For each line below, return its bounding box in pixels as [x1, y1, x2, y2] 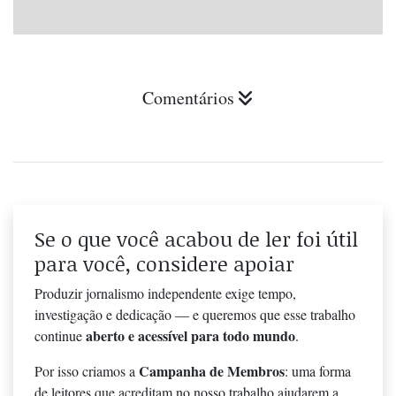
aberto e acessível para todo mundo [86, 324, 295, 346]
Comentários [142, 85, 234, 110]
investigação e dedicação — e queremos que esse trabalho [34, 304, 355, 324]
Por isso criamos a [34, 361, 139, 380]
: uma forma [285, 361, 351, 380]
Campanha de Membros [139, 360, 285, 381]
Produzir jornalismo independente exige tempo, [34, 283, 296, 302]
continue [34, 325, 86, 345]
